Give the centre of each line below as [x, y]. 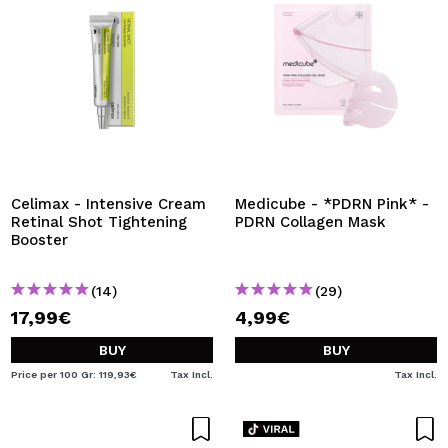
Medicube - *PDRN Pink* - [332, 204]
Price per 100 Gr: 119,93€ [74, 374]
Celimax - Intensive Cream [108, 204]
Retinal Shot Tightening [99, 222]
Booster [39, 240]
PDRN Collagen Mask [310, 222]
